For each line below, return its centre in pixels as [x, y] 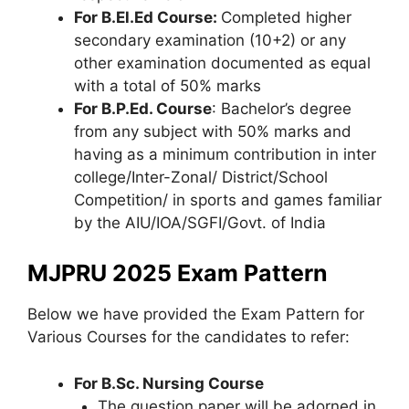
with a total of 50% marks [168, 85]
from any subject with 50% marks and [213, 131]
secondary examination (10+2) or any [210, 40]
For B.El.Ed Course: [147, 17]
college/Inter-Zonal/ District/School [201, 177]
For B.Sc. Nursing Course [169, 383]
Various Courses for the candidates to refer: [189, 337]
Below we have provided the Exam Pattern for [196, 314]
